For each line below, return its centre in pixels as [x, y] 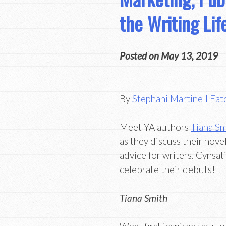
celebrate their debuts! [167, 169]
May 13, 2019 [189, 55]
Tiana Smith [144, 198]
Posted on [140, 55]
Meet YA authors [155, 127]
